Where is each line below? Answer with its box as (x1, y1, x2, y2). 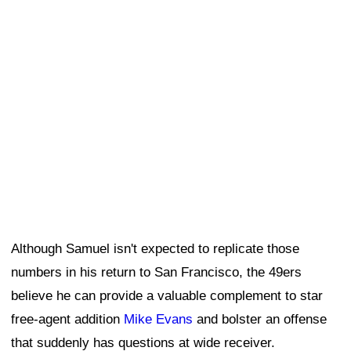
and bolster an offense (193, 311, 327, 327)
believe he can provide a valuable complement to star (11, 288, 323, 303)
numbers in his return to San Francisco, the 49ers (11, 264, 302, 280)
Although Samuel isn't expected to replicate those (11, 241, 299, 256)
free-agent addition (11, 311, 124, 327)
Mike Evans (124, 311, 193, 327)
